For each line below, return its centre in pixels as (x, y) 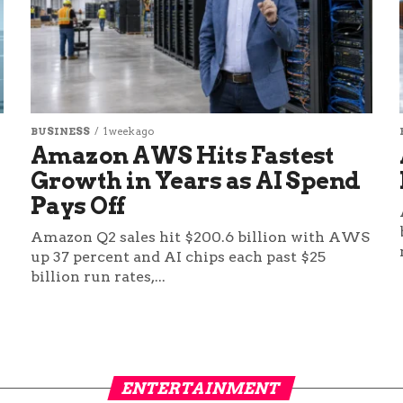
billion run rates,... (98, 277)
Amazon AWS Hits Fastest (182, 156)
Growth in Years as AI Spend (195, 181)
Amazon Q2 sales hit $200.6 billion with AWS (200, 237)
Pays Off (77, 206)
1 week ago (128, 132)
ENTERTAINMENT (201, 388)
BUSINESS (60, 132)
